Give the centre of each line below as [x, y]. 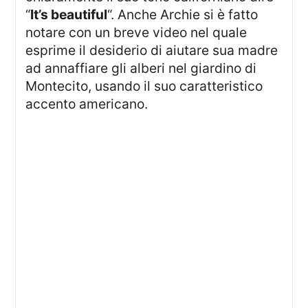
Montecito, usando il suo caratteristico [144, 86]
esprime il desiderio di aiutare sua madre [152, 50]
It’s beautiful [69, 14]
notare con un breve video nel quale [136, 32]
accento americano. [87, 103]
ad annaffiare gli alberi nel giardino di [141, 68]
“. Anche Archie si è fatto [183, 14]
